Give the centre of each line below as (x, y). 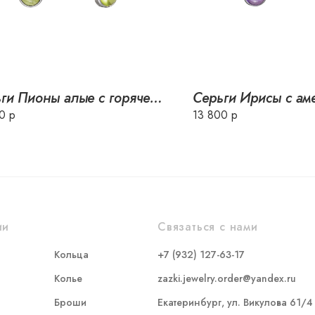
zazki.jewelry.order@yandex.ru (227, 278)
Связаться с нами (208, 227)
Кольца (71, 255)
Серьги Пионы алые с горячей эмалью (156, 98)
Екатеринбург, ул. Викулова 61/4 (235, 302)
